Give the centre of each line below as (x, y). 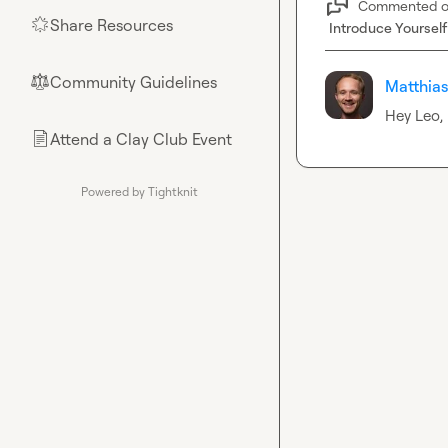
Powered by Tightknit (139, 191)
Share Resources (111, 25)
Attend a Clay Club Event (141, 139)
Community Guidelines (133, 82)
